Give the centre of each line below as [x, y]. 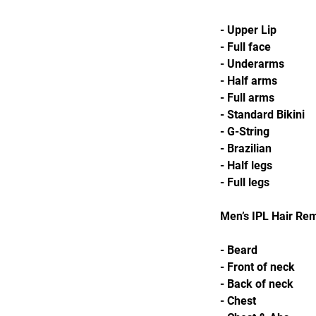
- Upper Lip [248, 30]
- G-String [245, 132]
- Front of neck [257, 267]
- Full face [245, 47]
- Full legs [245, 182]
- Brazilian [246, 148]
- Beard [239, 250]
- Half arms [249, 81]
